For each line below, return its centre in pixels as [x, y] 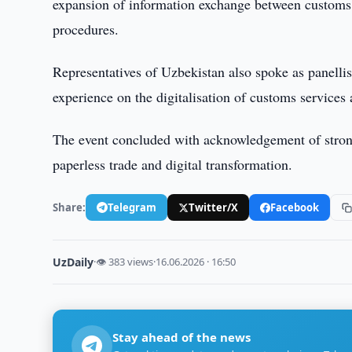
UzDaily [73, 262]
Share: [70, 207]
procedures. [86, 29]
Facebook [295, 207]
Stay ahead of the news [182, 337]
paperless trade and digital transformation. [173, 164]
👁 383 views [125, 262]
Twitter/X [214, 207]
